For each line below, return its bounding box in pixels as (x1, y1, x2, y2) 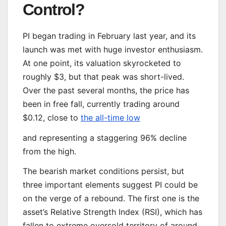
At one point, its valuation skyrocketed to (23, 58, 181, 68)
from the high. (23, 146, 76, 156)
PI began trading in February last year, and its (23, 30, 196, 41)
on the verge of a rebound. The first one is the (23, 193, 199, 204)
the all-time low (81, 112, 140, 123)
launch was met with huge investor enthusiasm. (23, 44, 203, 54)
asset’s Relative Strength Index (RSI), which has (23, 207, 202, 217)
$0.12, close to (23, 112, 81, 123)
